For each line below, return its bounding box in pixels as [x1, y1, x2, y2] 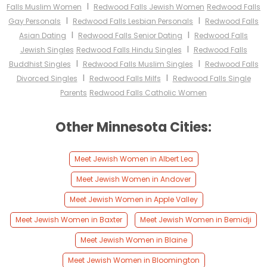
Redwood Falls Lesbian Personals [73, 16, 193, 27]
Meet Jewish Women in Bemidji [140, 215, 252, 225]
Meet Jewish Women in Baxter [15, 215, 122, 225]
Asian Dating [19, 30, 66, 41]
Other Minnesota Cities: [55, 118, 212, 137]
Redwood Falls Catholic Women [89, 88, 207, 98]
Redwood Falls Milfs [89, 73, 161, 84]
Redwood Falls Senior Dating [78, 30, 182, 41]
